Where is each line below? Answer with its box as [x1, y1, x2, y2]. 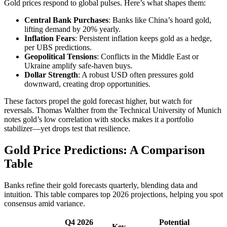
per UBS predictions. [24, 43, 92, 52]
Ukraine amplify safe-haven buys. [24, 61, 132, 70]
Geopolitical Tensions [24, 52, 97, 61]
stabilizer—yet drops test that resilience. [4, 124, 130, 133]
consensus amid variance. [4, 199, 85, 208]
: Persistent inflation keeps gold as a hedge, [75, 33, 212, 43]
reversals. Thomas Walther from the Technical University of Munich [4, 105, 221, 115]
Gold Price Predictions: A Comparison [4, 143, 205, 157]
